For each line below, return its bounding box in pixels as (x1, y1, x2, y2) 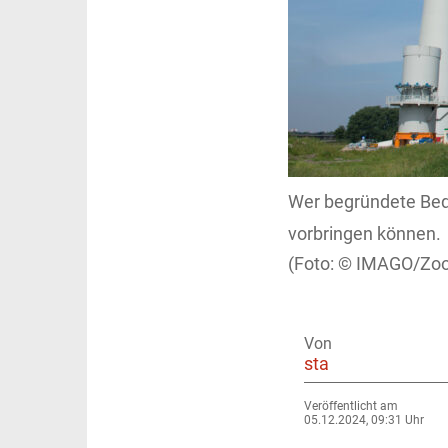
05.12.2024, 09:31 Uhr (304, 412, 424, 427)
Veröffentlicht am (304, 398, 398, 413)
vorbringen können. (288, 222, 441, 244)
